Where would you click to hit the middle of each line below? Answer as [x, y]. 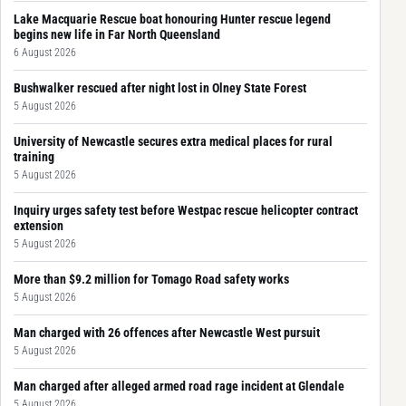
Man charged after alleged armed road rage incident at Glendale [179, 386]
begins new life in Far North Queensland [117, 34]
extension [39, 225]
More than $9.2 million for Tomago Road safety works [151, 279]
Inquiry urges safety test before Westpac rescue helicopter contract [186, 210]
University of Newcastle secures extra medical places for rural [173, 141]
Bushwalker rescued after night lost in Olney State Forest [160, 87]
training [34, 156]
